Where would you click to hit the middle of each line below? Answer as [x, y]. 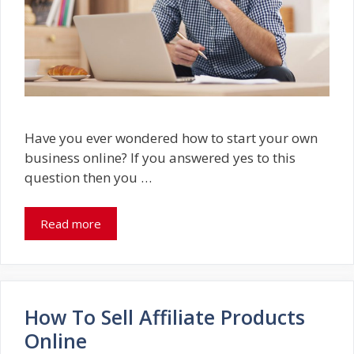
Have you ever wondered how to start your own [171, 137]
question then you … [88, 177]
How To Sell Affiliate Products [165, 317]
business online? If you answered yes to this [160, 157]
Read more [71, 224]
